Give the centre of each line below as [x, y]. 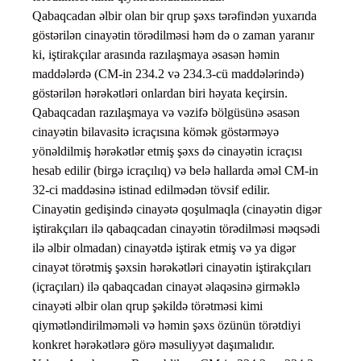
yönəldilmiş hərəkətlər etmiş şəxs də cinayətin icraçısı [167, 151]
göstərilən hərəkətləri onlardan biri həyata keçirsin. [160, 93]
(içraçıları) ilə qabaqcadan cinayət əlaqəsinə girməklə [166, 287]
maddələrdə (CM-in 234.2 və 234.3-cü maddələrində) [168, 74]
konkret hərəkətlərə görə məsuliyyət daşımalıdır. [162, 345]
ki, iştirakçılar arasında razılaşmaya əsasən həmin [156, 55]
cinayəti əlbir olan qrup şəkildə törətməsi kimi [147, 306]
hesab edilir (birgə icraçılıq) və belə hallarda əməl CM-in [175, 171]
